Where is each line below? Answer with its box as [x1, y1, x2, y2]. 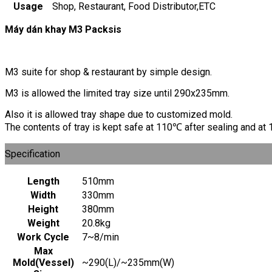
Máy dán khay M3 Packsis [5, 23, 121, 35]
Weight [27, 217, 59, 229]
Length [27, 175, 59, 187]
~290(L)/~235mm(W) [82, 256, 174, 268]
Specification [5, 148, 60, 160]
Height [28, 203, 58, 215]
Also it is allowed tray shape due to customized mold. [5, 108, 233, 120]
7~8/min [82, 231, 119, 243]
